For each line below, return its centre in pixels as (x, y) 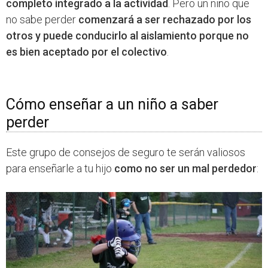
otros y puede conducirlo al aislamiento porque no (127, 36)
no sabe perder (42, 20)
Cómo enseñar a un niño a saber (112, 105)
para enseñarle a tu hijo (60, 169)
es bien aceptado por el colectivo (86, 52)
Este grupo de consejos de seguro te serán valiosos (126, 153)
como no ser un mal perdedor (185, 169)
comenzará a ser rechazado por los (165, 20)
